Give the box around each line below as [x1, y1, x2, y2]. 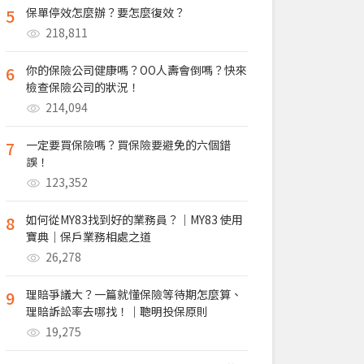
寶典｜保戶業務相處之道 [26, 228, 151, 245]
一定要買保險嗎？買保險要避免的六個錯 [26, 136, 231, 153]
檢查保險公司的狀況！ [26, 79, 140, 95]
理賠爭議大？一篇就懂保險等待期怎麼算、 [26, 286, 242, 302]
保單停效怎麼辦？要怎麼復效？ [26, 4, 185, 20]
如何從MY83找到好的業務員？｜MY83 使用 [26, 211, 243, 227]
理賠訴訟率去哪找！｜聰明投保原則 [26, 303, 208, 319]
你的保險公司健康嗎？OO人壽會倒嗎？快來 [26, 62, 247, 78]
